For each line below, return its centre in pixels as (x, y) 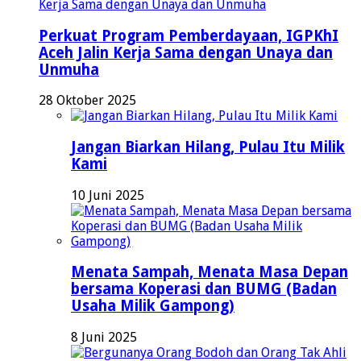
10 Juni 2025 (108, 195)
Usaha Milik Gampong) (153, 306)
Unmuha (69, 69)
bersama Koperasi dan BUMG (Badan (204, 289)
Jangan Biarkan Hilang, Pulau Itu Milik (208, 147)
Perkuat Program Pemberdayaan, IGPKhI (189, 35)
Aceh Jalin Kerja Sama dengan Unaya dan (186, 52)
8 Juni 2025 (104, 338)
